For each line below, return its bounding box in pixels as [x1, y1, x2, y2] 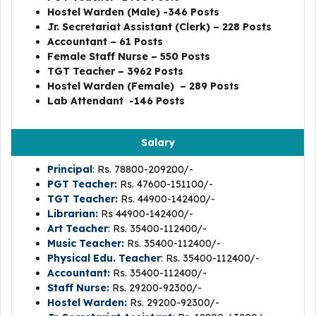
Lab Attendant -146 [47, 95, 153, 107]
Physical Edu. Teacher [47, 252, 161, 265]
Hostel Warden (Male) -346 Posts [47, 6, 219, 18]
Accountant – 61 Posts [47, 35, 163, 48]
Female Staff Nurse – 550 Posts [47, 50, 210, 63]
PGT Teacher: [47, 178, 117, 190]
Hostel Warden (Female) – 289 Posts [47, 80, 239, 92]
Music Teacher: [47, 237, 124, 250]
